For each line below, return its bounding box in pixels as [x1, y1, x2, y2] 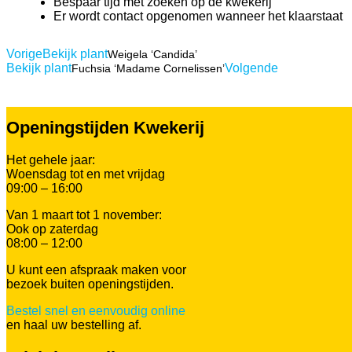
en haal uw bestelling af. [6, 317, 141, 332]
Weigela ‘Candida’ [108, 47, 197, 60]
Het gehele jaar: [6, 152, 95, 167]
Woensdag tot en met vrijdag [6, 167, 165, 181]
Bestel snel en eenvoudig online [6, 303, 185, 317]
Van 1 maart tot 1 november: [6, 207, 162, 222]
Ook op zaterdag [6, 222, 98, 236]
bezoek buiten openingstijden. [6, 277, 174, 291]
